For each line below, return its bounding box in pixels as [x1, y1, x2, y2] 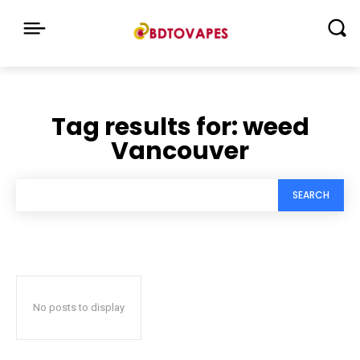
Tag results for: [51, 109, 243, 144]
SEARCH [292, 188, 329, 202]
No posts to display [33, 301, 125, 314]
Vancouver [111, 133, 249, 168]
